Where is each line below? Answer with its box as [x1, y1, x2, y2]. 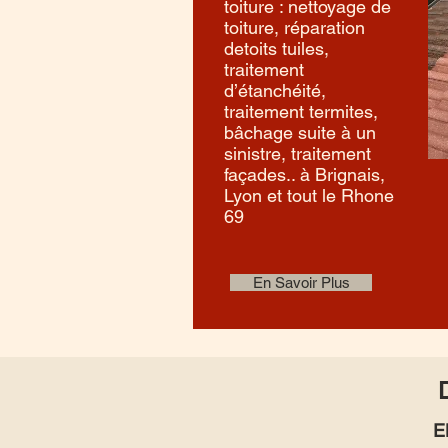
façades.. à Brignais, [224, 164, 385, 185]
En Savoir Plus [252, 274, 350, 291]
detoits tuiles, [224, 38, 329, 59]
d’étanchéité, [224, 80, 326, 101]
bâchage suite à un [224, 122, 376, 143]
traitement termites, [224, 101, 378, 122]
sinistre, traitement [224, 143, 371, 164]
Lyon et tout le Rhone [224, 185, 394, 206]
